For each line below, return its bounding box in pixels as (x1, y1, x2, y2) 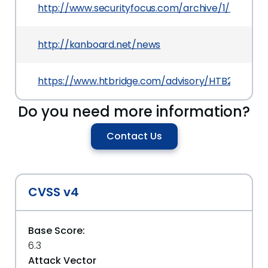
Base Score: (28, 223, 85, 237)
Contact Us (106, 129, 162, 143)
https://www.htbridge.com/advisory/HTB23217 (38, 74, 252, 88)
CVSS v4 (28, 183, 79, 200)
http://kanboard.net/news (38, 37, 161, 51)
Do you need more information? (18, 101, 250, 121)
